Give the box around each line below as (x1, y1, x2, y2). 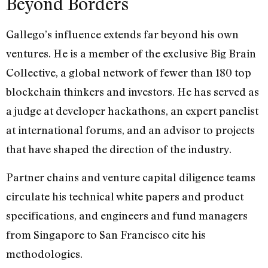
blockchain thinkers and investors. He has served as (6, 85, 259, 99)
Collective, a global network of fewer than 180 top (6, 66, 251, 80)
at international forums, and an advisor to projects (6, 123, 255, 137)
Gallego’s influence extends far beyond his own (6, 28, 239, 41)
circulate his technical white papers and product (6, 189, 243, 203)
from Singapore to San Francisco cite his (6, 227, 206, 241)
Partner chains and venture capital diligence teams (6, 170, 255, 184)
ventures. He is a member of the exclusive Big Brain (6, 47, 256, 60)
